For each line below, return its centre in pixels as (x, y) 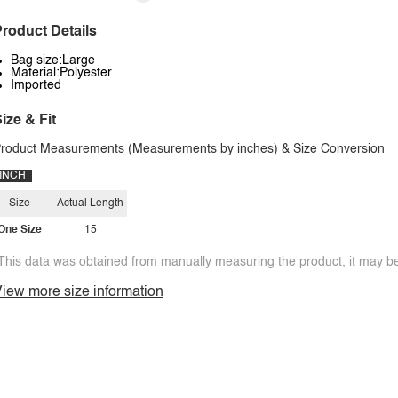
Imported (36, 85)
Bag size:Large (53, 60)
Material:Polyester (61, 73)
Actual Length (90, 203)
